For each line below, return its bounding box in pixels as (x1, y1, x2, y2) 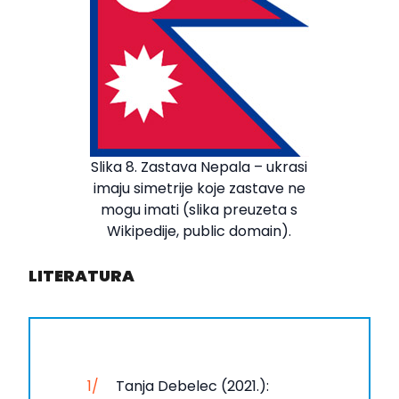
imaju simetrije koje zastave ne (93, 177, 305, 199)
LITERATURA (28, 264, 134, 287)
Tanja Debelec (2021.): (116, 375, 269, 396)
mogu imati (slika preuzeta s (101, 199, 298, 220)
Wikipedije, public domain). (107, 220, 292, 241)
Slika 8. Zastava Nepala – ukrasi (91, 156, 308, 177)
